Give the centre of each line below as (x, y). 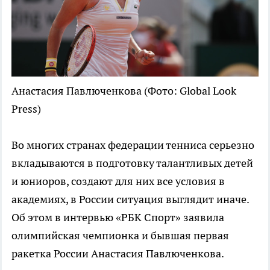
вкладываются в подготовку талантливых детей (132, 163)
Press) (26, 109)
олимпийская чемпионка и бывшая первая (120, 236)
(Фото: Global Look (190, 91)
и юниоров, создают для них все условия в (118, 181)
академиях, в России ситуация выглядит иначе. (130, 199)
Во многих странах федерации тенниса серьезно (133, 145)
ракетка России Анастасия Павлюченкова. (118, 254)
